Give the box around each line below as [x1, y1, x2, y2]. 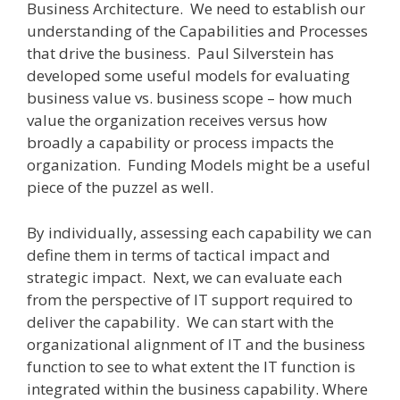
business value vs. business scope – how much [27, 87, 352, 108]
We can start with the [187, 311, 334, 332]
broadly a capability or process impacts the [27, 132, 334, 153]
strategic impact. [27, 266, 146, 287]
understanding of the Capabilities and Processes [27, 21, 368, 41]
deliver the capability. [27, 311, 179, 332]
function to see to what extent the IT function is [27, 355, 355, 377]
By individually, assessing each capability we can [27, 221, 371, 243]
